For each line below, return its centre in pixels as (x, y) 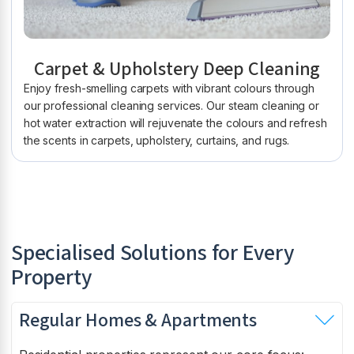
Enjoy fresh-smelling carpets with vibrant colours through (169, 88)
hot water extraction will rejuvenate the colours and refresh (175, 122)
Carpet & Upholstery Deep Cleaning (177, 69)
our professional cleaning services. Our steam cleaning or (171, 105)
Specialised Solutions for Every (152, 252)
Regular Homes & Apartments (138, 321)
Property (51, 277)
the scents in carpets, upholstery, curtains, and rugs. (156, 140)
